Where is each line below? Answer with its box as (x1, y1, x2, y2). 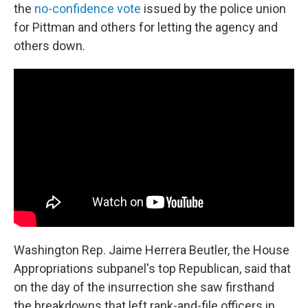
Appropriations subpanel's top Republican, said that (14, 261, 291, 276)
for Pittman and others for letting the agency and (14, 20, 278, 35)
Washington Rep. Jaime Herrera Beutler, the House (14, 242, 289, 257)
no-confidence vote (34, 1, 141, 16)
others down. (14, 38, 85, 54)
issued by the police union (141, 1, 286, 16)
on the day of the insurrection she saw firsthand (14, 279, 274, 294)
